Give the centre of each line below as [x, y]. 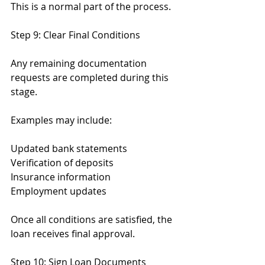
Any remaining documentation [80, 63]
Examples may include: [61, 120]
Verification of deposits [62, 163]
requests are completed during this [91, 77]
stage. [24, 92]
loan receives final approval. [73, 234]
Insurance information [61, 177]
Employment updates [59, 191]
